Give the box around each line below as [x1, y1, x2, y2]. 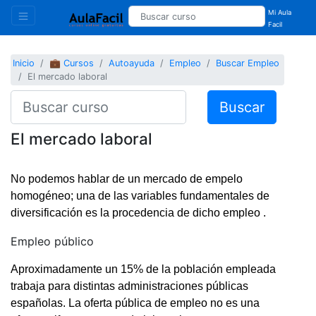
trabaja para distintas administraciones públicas [11, 279, 248, 292]
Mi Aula [268, 8, 292, 16]
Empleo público [11, 233, 94, 248]
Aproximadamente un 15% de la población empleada [11, 262, 276, 275]
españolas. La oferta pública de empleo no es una [11, 296, 260, 309]
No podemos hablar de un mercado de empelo [11, 172, 243, 185]
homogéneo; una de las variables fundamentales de [11, 189, 269, 202]
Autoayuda [109, 58, 155, 69]
